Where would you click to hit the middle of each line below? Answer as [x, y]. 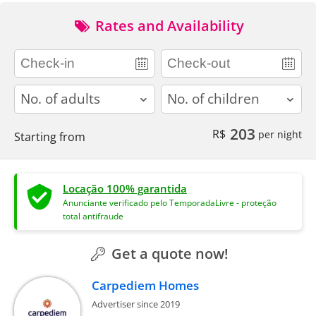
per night [279, 134]
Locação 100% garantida [125, 188]
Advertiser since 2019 [136, 304]
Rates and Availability [168, 25]
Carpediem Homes [145, 285]
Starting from [50, 136]
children [182, 91]
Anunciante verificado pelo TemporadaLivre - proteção [170, 202]
